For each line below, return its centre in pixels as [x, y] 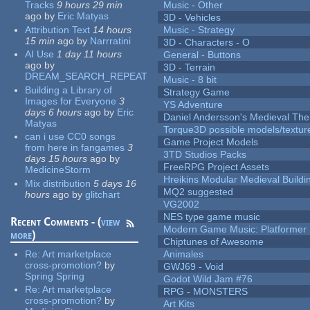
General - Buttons [202, 55]
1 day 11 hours [90, 54]
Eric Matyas [83, 16]
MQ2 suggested [199, 192]
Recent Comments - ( [56, 221]
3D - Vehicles [192, 18]
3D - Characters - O [207, 43]
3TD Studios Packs [205, 155]
